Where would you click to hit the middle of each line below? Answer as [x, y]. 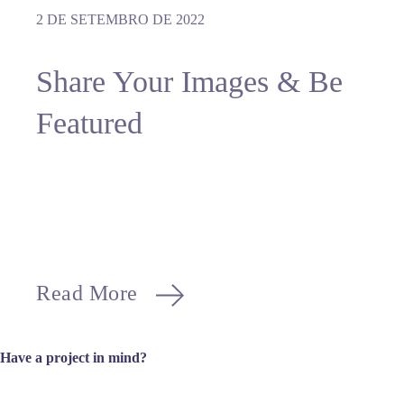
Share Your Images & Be [189, 81]
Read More [87, 293]
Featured [89, 123]
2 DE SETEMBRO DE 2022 [120, 19]
